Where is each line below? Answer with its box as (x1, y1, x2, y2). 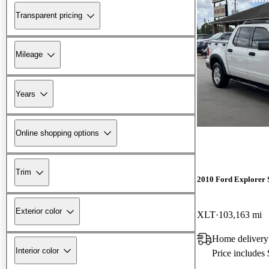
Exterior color (16, 207, 62, 216)
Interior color (16, 246, 59, 255)
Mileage (16, 50, 43, 59)
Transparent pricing (16, 11, 82, 20)
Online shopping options (16, 128, 99, 138)
